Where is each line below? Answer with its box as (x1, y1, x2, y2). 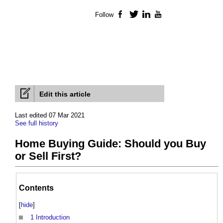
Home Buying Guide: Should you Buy (15, 137, 206, 150)
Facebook (126, 11, 156, 19)
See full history (15, 119, 58, 127)
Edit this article (39, 90, 91, 99)
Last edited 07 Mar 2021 (15, 111, 85, 119)
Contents (19, 183, 54, 192)
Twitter (138, 11, 159, 19)
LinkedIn (151, 11, 178, 19)
